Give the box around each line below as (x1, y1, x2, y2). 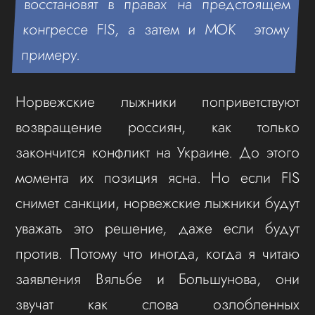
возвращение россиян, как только (15, 115, 300, 138)
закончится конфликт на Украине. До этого (15, 141, 300, 163)
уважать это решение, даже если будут (15, 217, 300, 239)
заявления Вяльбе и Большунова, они (15, 267, 300, 290)
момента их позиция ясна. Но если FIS (15, 166, 300, 188)
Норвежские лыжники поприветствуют (15, 90, 300, 112)
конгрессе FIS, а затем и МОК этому (22, 18, 290, 40)
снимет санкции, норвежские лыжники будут (15, 191, 300, 214)
